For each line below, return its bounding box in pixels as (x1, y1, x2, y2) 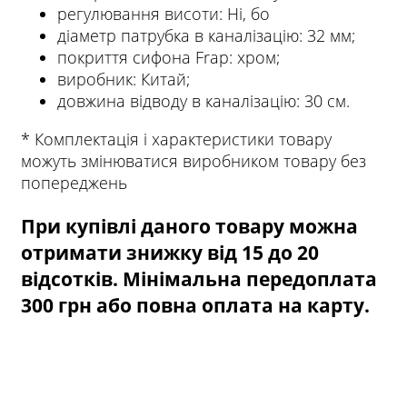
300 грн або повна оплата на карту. (21, 292, 370, 319)
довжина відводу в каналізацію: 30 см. (57, 90, 350, 113)
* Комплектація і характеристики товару (21, 128, 332, 151)
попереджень (21, 172, 127, 194)
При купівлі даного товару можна (21, 213, 358, 240)
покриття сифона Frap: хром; (57, 46, 280, 69)
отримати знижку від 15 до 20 (21, 239, 319, 266)
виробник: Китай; (57, 68, 190, 91)
